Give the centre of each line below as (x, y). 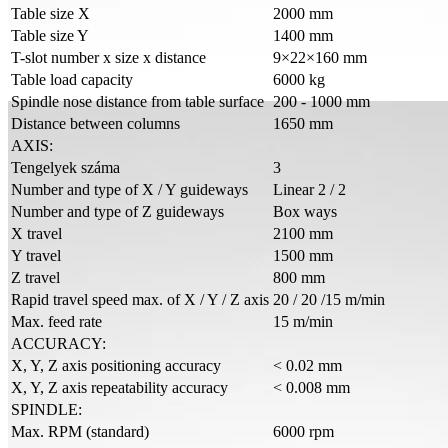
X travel (36, 234)
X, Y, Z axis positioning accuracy (116, 366)
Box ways (305, 212)
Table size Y (50, 36)
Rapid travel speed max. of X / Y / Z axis (140, 300)
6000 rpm (303, 432)
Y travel (36, 256)
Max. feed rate (56, 322)
